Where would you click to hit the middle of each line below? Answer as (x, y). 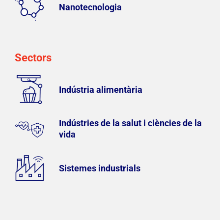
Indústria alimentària (101, 89)
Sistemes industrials (100, 168)
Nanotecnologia (90, 7)
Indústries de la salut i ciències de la (130, 123)
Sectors (33, 58)
